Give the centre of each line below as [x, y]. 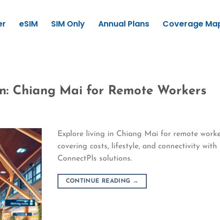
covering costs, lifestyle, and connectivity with [137, 146]
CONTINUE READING [99, 181]
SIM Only [68, 24]
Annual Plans [124, 24]
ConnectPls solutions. [95, 158]
